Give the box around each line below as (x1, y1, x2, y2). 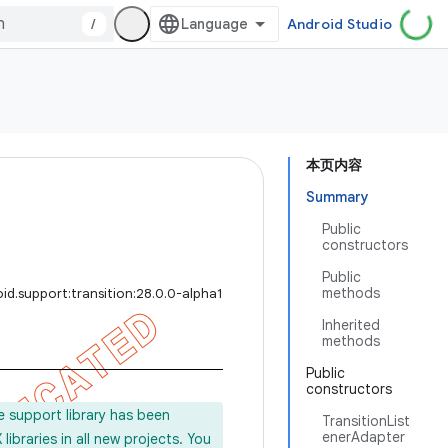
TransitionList (322, 412, 410, 430)
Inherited (322, 316, 380, 334)
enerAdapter (322, 428, 405, 446)
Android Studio (286, 15, 392, 33)
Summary (306, 188, 369, 206)
